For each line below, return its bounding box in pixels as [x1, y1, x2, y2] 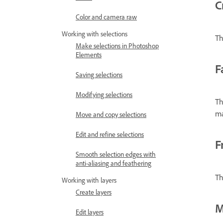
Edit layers [76, 208, 104, 217]
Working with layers [62, 176, 116, 185]
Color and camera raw [76, 13, 137, 21]
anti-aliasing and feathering [76, 159, 151, 168]
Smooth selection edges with [76, 150, 156, 159]
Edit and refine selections [76, 130, 144, 139]
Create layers [76, 188, 111, 197]
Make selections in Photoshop [76, 42, 159, 50]
